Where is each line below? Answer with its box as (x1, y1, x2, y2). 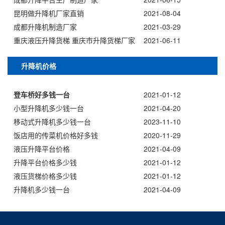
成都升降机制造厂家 (14, 22, 77, 32)
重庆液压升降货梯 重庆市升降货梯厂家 (14, 35, 135, 46)
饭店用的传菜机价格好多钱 (14, 130, 98, 141)
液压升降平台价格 (14, 144, 70, 154)
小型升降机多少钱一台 (14, 103, 84, 114)
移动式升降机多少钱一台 (14, 117, 91, 127)
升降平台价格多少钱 (14, 157, 77, 168)
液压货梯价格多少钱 (14, 171, 77, 181)
